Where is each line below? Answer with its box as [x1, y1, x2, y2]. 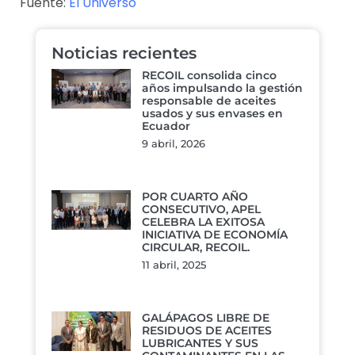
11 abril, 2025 [142, 259, 206, 272]
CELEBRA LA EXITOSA [142, 215, 265, 230]
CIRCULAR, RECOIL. [142, 240, 250, 255]
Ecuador [142, 119, 190, 134]
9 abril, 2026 [142, 138, 205, 151]
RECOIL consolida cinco [142, 68, 277, 83]
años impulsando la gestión [142, 81, 303, 96]
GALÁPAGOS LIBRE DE [142, 311, 269, 326]
